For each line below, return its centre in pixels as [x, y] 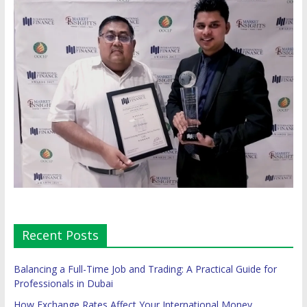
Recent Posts [60, 235]
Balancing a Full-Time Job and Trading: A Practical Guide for [145, 269]
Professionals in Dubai [63, 283]
